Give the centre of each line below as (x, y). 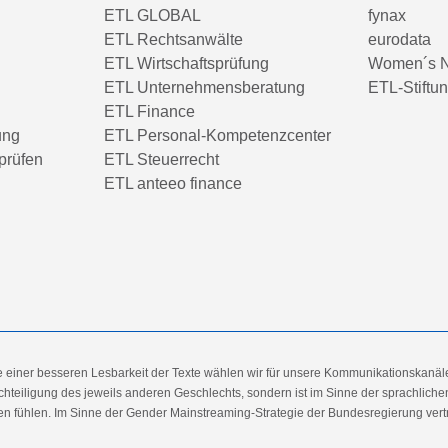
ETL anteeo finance (173, 183)
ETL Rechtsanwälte (173, 39)
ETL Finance (149, 111)
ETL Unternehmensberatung (204, 87)
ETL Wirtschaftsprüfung (186, 63)
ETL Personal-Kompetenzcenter (217, 135)
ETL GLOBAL (152, 15)
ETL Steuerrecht (161, 159)
